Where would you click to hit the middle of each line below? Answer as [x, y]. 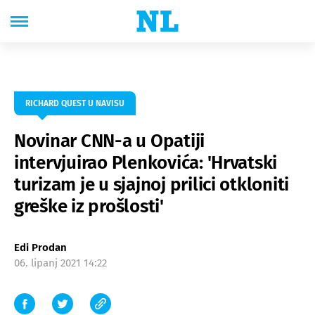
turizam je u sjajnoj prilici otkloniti [152, 185]
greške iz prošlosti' [89, 206]
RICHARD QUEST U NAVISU [75, 103]
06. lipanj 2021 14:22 [60, 263]
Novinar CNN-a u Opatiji [110, 141]
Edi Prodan [40, 247]
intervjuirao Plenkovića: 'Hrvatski [146, 163]
